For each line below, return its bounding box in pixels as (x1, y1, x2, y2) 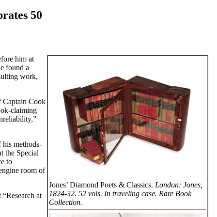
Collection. (49, 198, 82, 206)
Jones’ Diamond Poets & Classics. (49, 180, 155, 189)
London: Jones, (155, 180, 202, 189)
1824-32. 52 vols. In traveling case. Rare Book (49, 189, 191, 198)
